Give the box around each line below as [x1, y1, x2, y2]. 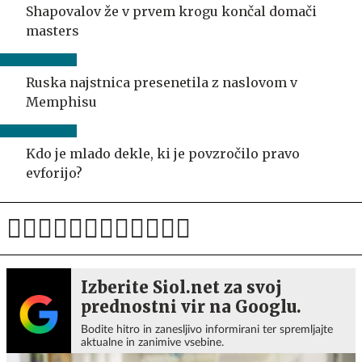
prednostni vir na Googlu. [81, 296, 301, 317]
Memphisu [26, 93, 97, 110]
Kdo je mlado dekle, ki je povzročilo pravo [26, 145, 300, 162]
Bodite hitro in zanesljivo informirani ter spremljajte [81, 323, 333, 335]
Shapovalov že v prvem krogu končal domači [26, 2, 317, 19]
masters [26, 22, 79, 39]
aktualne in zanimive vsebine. [81, 336, 224, 348]
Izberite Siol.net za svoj [81, 276, 282, 297]
